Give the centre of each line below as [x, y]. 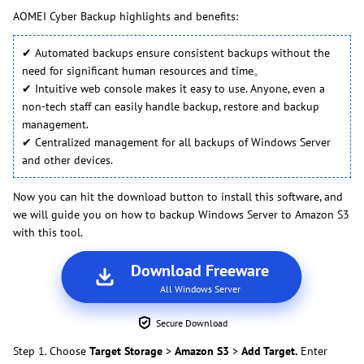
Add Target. [269, 351]
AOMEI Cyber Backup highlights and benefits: [126, 17]
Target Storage [128, 351]
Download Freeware [200, 271]
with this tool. [48, 233]
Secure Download [192, 323]
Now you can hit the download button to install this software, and [178, 197]
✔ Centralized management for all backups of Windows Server [176, 143]
